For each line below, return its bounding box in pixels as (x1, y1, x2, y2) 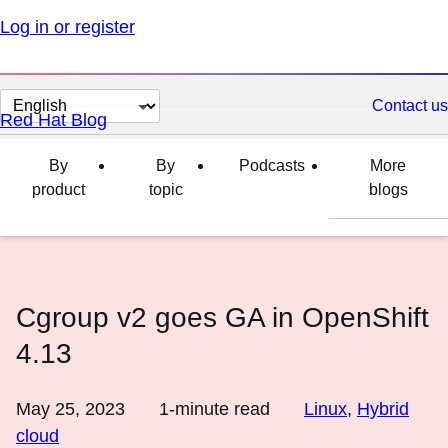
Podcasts (238, 157, 305, 174)
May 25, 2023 (16, 399, 125, 419)
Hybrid (357, 399, 409, 419)
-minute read (169, 399, 270, 419)
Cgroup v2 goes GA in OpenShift (16, 302, 429, 333)
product (31, 181, 85, 198)
